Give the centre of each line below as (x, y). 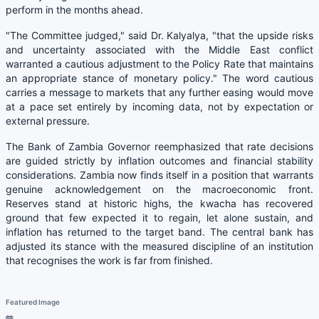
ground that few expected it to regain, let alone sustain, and (159, 218)
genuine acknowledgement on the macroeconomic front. (159, 189)
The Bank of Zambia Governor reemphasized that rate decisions (159, 147)
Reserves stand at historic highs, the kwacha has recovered (159, 204)
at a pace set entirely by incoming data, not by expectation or (159, 107)
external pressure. (48, 121)
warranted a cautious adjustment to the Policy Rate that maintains (159, 64)
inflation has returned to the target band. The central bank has (159, 232)
